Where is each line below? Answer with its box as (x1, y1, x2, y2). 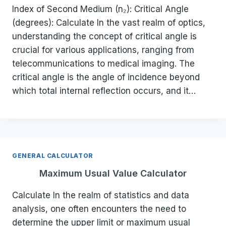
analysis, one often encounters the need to (12, 204, 186, 214)
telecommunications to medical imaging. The (12, 59, 195, 69)
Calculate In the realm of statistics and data (12, 190, 189, 201)
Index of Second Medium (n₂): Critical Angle (12, 4, 189, 15)
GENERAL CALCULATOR (12, 152, 93, 160)
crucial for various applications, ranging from (12, 45, 194, 55)
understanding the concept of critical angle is (12, 31, 197, 42)
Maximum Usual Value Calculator (39, 168, 187, 179)
